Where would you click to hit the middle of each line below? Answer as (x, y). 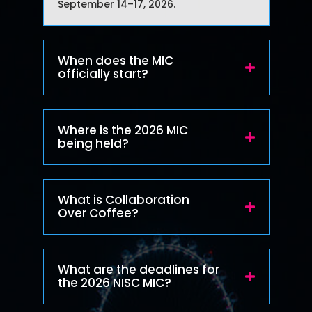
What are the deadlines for (138, 269)
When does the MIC (115, 60)
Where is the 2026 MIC (123, 130)
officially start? (103, 73)
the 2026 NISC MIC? (114, 282)
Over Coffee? (98, 213)
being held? (93, 143)
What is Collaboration (123, 200)
